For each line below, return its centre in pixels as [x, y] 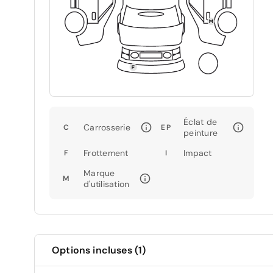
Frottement [106, 153]
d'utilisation [107, 184]
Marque [99, 173]
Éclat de [200, 122]
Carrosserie [107, 127]
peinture [200, 133]
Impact [198, 153]
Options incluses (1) [99, 250]
